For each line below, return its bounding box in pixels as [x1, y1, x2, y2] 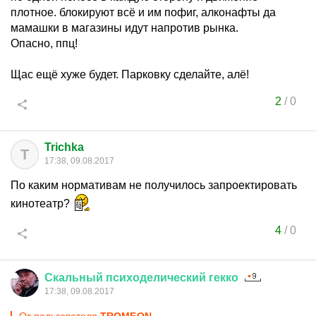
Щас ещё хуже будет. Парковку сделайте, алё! [11, 68, 249, 80]
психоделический [106, 272, 206, 284]
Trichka [44, 141, 84, 153]
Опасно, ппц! [11, 37, 78, 49]
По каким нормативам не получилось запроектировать [11, 179, 297, 191]
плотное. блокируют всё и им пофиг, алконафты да [11, 6, 276, 18]
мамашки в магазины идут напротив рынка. [11, 22, 238, 34]
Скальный [44, 272, 103, 284]
